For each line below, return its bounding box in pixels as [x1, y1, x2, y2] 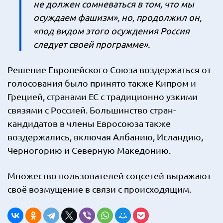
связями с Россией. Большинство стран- [7, 105, 176, 115]
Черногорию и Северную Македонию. [7, 145, 171, 155]
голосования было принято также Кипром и [7, 78, 196, 88]
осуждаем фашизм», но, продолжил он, [33, 12, 202, 22]
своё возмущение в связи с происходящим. [7, 184, 191, 194]
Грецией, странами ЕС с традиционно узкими [7, 91, 198, 102]
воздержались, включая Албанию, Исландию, [7, 131, 203, 142]
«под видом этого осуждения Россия [33, 25, 190, 36]
